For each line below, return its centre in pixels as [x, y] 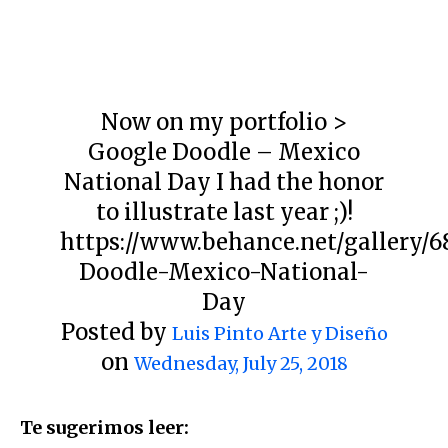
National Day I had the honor [224, 181]
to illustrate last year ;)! [224, 211]
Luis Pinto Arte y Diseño [279, 333]
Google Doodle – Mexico [224, 151]
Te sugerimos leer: [104, 427]
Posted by [116, 331]
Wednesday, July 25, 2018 [240, 363]
